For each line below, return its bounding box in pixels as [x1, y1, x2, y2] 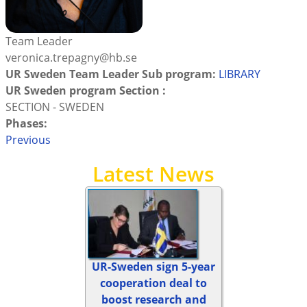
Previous [5, 132, 51, 147]
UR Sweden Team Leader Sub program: [5, 66, 219, 82]
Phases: [5, 116, 50, 131]
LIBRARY [218, 66, 260, 82]
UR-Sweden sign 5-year [92, 258, 215, 274]
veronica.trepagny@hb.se [5, 50, 137, 65]
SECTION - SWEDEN [5, 99, 104, 114]
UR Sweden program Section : [5, 83, 169, 98]
